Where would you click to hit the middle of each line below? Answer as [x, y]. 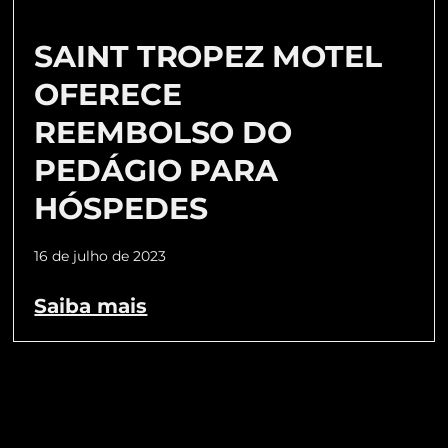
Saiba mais [91, 305]
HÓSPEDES [121, 208]
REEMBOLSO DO [163, 132]
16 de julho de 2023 [100, 255]
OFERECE [108, 94]
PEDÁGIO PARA [156, 170]
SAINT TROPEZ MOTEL [208, 56]
